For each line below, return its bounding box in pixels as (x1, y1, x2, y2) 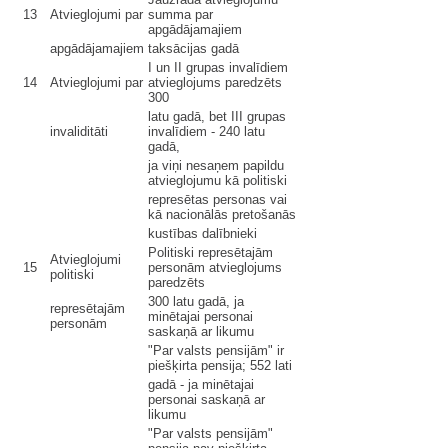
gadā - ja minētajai (148, 377, 254, 392)
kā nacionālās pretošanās (148, 207, 296, 222)
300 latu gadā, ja (148, 294, 244, 309)
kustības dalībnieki (148, 226, 257, 241)
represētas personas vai (148, 192, 287, 207)
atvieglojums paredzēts (148, 75, 282, 90)
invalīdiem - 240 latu (148, 124, 265, 139)
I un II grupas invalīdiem (148, 60, 288, 75)
